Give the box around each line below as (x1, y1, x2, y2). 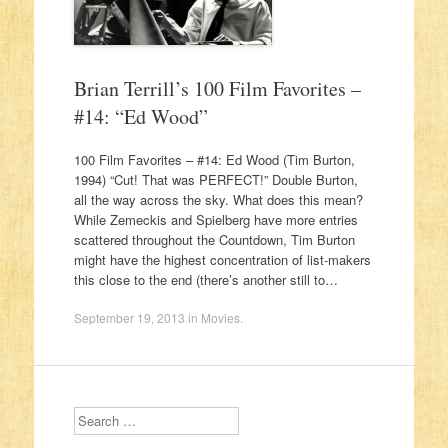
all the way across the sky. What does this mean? (73, 190, 363, 210)
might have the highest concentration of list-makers (73, 250, 371, 270)
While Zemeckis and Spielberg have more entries (73, 210, 358, 230)
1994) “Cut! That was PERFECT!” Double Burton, (73, 170, 358, 190)
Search (73, 406, 115, 426)
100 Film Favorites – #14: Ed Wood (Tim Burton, (73, 150, 355, 170)
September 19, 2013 (73, 308, 185, 326)
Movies (200, 308, 240, 326)
